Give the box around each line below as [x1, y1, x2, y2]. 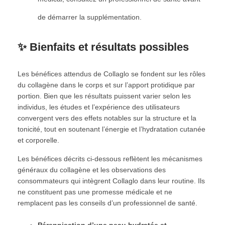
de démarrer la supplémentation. [38, 13, 142, 21]
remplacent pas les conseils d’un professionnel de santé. [18, 198, 197, 207]
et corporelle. [18, 136, 59, 144]
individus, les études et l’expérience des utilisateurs [18, 102, 180, 111]
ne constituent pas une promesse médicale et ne [18, 187, 172, 196]
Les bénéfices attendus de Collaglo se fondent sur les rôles [18, 69, 205, 78]
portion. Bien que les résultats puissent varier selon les [18, 91, 191, 100]
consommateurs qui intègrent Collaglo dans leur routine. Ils [18, 176, 205, 185]
